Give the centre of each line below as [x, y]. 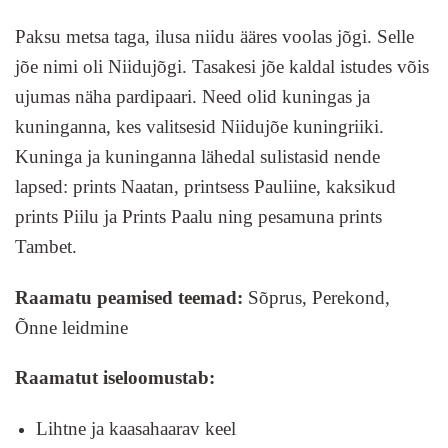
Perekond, [351, 297]
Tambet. [46, 246]
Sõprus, [280, 297]
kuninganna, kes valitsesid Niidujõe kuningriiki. [199, 126]
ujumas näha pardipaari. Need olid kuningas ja [192, 96]
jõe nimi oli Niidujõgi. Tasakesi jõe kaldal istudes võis [222, 66]
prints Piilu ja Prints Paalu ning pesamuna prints [198, 216]
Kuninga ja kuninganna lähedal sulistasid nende [197, 156]
